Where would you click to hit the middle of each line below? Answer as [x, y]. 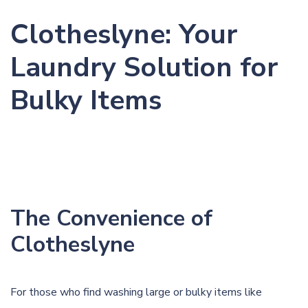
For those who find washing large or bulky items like [136, 292]
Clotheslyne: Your [124, 34]
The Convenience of [111, 218]
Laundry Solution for [144, 67]
